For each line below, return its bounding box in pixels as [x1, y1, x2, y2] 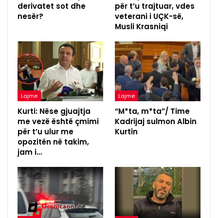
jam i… [18, 146, 42, 157]
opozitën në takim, [18, 136, 89, 147]
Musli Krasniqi [115, 21, 168, 32]
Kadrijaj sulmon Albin [115, 116, 197, 127]
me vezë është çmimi [18, 116, 99, 127]
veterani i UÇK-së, [115, 11, 183, 21]
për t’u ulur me [18, 126, 73, 137]
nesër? [18, 11, 43, 21]
